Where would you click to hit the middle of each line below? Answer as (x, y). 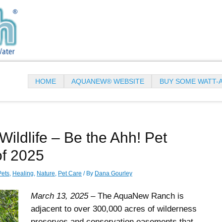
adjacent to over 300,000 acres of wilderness (114, 209)
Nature (46, 174)
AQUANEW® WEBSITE (108, 82)
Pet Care (70, 174)
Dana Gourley (113, 174)
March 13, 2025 (60, 196)
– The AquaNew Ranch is (136, 196)
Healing (23, 174)
